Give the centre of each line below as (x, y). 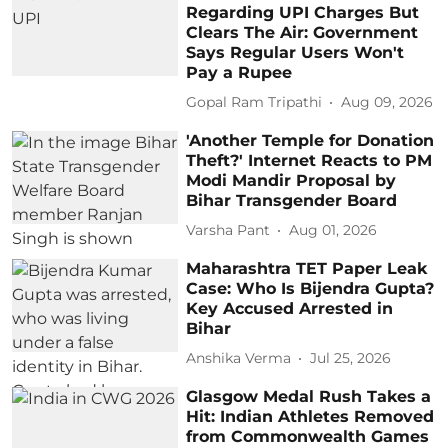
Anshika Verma (239, 358)
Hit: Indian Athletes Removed (310, 416)
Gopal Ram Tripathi (254, 102)
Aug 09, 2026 (387, 102)
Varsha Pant (228, 230)
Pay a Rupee (239, 72)
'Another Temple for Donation (310, 140)
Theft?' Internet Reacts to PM (309, 160)
